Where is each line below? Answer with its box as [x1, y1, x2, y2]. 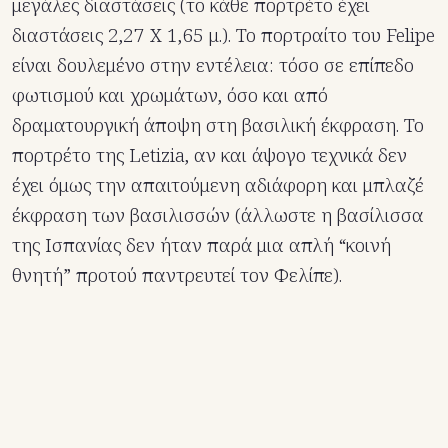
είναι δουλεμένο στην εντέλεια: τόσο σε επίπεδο [12, 52, 414, 79]
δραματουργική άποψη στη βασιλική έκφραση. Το [12, 112, 424, 139]
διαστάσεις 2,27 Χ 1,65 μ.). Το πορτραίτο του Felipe [12, 22, 435, 49]
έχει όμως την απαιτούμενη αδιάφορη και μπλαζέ [12, 172, 424, 199]
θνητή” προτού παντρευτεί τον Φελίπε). [12, 262, 342, 289]
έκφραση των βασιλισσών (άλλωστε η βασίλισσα [12, 202, 424, 229]
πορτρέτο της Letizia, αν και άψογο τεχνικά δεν [12, 142, 407, 169]
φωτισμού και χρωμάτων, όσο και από [12, 82, 328, 109]
